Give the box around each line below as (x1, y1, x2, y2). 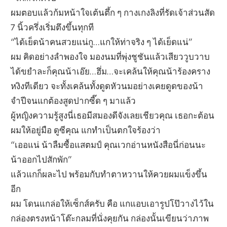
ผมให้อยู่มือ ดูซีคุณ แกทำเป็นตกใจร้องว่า (11, 124, 161, 135)
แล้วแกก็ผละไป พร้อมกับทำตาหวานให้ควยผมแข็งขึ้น (11, 168, 208, 179)
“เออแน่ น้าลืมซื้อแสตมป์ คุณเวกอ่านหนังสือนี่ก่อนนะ (11, 139, 206, 150)
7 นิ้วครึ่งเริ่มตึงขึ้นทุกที (11, 21, 94, 32)
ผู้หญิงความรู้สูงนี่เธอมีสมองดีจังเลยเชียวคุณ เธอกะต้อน (11, 109, 215, 121)
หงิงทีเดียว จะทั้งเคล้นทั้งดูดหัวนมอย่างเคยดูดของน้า (11, 80, 204, 91)
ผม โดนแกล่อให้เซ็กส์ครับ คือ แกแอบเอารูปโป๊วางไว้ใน (11, 198, 214, 209)
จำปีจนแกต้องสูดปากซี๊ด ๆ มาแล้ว (11, 95, 136, 106)
